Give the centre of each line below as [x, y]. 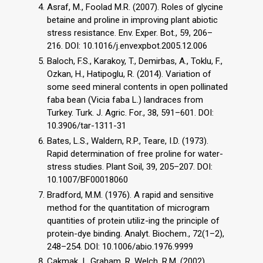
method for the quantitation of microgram [128, 208]
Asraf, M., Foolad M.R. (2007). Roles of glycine [135, 7]
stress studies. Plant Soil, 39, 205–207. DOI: [130, 166]
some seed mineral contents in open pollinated [137, 87]
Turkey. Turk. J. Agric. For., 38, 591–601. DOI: [130, 113]
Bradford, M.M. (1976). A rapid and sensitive [130, 195]
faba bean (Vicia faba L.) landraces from [125, 100]
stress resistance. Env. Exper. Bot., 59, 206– [130, 33]
